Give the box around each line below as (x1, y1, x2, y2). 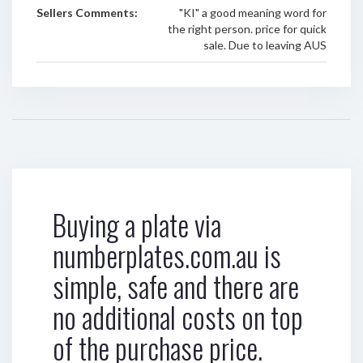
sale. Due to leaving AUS (203, 38, 327, 52)
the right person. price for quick (167, 22, 327, 36)
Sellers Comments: (36, 6, 138, 19)
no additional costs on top (53, 296, 303, 338)
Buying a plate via (53, 203, 221, 246)
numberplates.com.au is (53, 234, 281, 276)
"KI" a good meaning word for (178, 6, 327, 19)
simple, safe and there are (53, 265, 299, 307)
